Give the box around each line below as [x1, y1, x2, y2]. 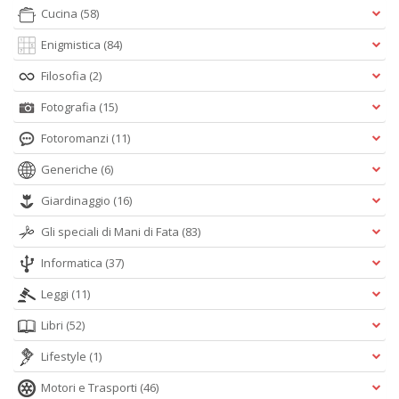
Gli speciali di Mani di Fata [41, 224, 182, 240]
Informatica [41, 255, 105, 271]
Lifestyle [41, 348, 89, 364]
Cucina [41, 5, 80, 21]
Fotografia [41, 99, 99, 115]
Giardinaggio [41, 192, 113, 208]
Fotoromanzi [41, 130, 111, 146]
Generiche [41, 161, 101, 177]
